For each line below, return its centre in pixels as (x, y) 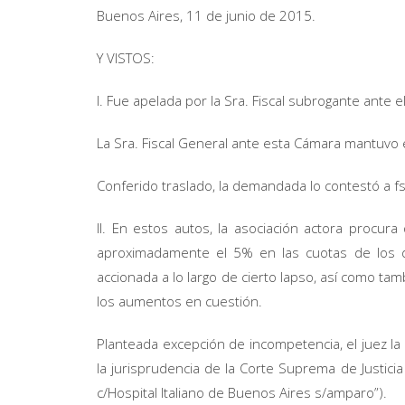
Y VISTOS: (126, 58)
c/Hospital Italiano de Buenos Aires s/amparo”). (242, 392)
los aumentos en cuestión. (179, 301)
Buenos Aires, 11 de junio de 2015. (206, 15)
